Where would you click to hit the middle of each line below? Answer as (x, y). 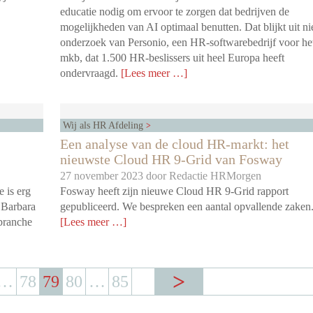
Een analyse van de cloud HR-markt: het (175, 144)
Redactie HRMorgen (215, 176)
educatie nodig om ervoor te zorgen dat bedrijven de (175, 12)
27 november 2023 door (115, 176)
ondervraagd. (90, 73)
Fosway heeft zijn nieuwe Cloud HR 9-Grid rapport (174, 191)
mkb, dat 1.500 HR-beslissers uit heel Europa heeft (172, 58)
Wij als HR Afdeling (104, 125)
